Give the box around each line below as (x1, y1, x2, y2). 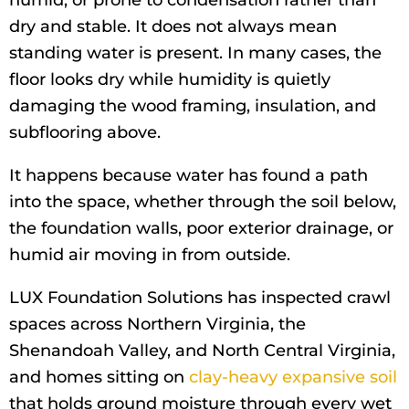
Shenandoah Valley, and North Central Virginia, (9, 341, 395, 362)
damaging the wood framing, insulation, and (9, 96, 376, 117)
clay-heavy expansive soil (184, 367, 397, 388)
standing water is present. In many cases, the (9, 43, 382, 64)
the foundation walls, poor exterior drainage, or (9, 218, 393, 239)
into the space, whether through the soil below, (9, 192, 396, 213)
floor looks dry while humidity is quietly (9, 69, 330, 90)
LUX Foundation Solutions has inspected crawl (9, 288, 391, 309)
